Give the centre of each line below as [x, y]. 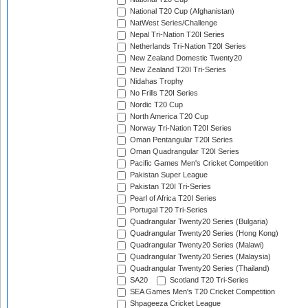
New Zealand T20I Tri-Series [177, 70]
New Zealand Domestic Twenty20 [185, 58]
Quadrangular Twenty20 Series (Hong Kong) [203, 233]
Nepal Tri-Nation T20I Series [176, 35]
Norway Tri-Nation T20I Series [180, 128]
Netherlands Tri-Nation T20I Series [187, 46]
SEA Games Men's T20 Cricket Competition [201, 292]
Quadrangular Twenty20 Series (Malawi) [196, 245]
